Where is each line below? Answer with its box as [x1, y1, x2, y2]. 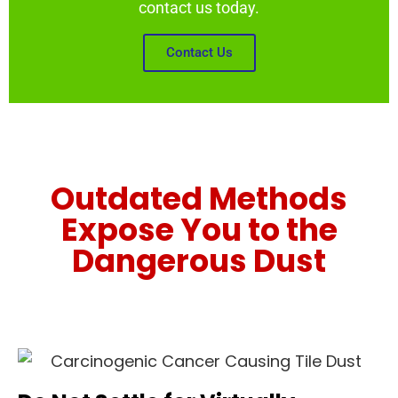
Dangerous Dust [72, 239, 326, 283]
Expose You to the [60, 208, 338, 252]
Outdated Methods [51, 177, 347, 221]
